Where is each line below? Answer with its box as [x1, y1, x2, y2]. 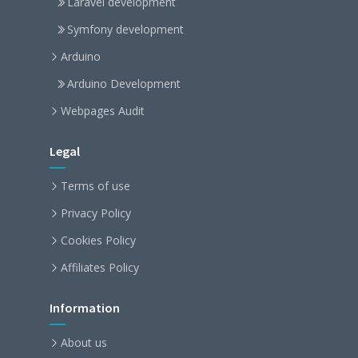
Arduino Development [67, 76, 181, 91]
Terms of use [61, 178, 130, 193]
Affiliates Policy [61, 260, 139, 275]
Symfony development [67, 22, 184, 37]
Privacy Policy [61, 205, 131, 221]
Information [50, 300, 120, 316]
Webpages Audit [61, 103, 145, 118]
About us [61, 335, 107, 350]
